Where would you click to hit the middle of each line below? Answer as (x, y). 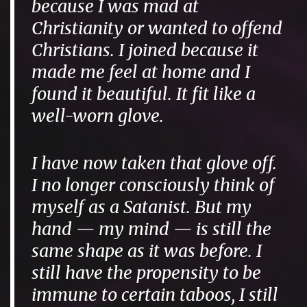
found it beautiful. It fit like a (144, 94)
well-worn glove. (98, 115)
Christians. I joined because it (145, 50)
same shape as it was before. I (147, 251)
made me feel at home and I (141, 72)
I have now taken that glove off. (155, 163)
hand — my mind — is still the (152, 229)
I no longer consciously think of (153, 185)
